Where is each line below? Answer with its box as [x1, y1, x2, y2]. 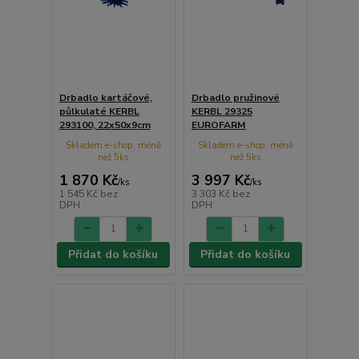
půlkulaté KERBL [58, 105, 139, 119]
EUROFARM [191, 119, 246, 132]
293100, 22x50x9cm [58, 119, 151, 132]
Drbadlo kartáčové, [58, 91, 152, 105]
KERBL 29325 [191, 105, 252, 119]
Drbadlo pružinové [191, 91, 280, 105]
